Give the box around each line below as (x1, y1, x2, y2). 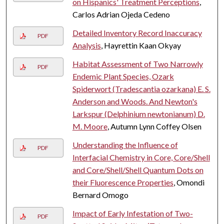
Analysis (72, 40, 101, 50)
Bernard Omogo (72, 189, 128, 199)
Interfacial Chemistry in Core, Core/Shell (72, 152, 210, 162)
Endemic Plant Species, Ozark (72, 71, 174, 81)
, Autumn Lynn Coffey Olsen (107, 121, 201, 131)
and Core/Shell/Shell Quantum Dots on (72, 164, 203, 174)
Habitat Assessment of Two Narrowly (72, 58, 203, 68)
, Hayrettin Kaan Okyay (100, 40, 181, 50)
